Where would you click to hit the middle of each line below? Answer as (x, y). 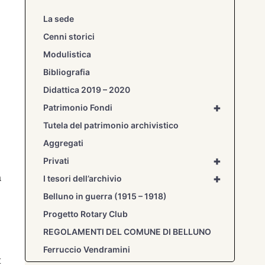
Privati (56, 161)
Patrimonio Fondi (78, 108)
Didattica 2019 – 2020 (87, 90)
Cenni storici (69, 37)
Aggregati (64, 143)
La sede (59, 19)
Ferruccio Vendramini (87, 250)
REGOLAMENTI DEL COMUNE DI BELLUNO (127, 232)
